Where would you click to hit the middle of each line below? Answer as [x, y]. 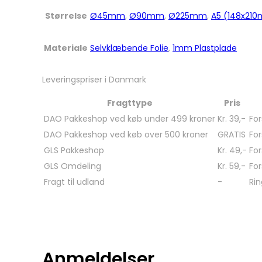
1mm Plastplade [205, 48]
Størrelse [66, 16]
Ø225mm [188, 16]
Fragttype [130, 103]
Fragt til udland [74, 182]
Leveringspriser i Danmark [94, 80]
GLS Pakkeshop [74, 151]
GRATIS [232, 135]
